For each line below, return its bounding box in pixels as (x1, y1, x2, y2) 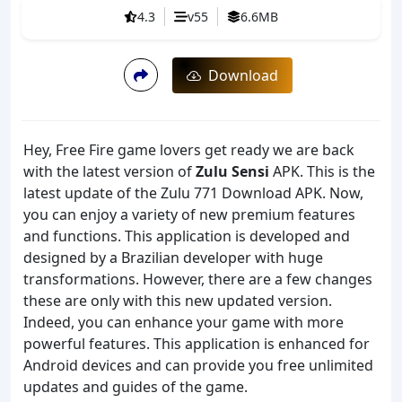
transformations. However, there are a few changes (23, 268, 372, 289)
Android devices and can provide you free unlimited (23, 354, 373, 375)
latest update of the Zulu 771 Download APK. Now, (23, 182, 363, 203)
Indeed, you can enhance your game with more (23, 311, 344, 332)
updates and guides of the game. (23, 376, 248, 397)
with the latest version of (23, 161, 196, 181)
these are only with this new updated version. (23, 290, 332, 310)
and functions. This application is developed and (23, 225, 350, 246)
